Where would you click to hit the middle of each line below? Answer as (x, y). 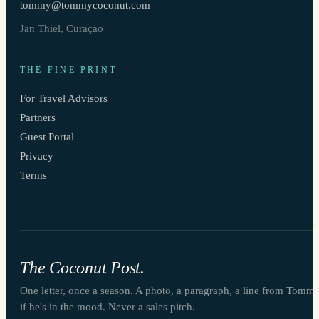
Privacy (37, 155)
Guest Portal (47, 136)
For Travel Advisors (64, 98)
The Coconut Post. (82, 267)
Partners (38, 117)
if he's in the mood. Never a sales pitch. (108, 307)
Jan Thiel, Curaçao (62, 28)
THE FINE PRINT (69, 69)
